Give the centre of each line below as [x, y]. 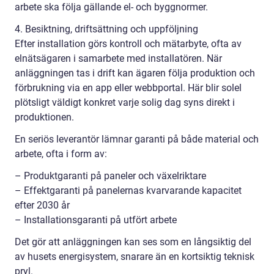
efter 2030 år [42, 205]
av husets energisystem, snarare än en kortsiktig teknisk [135, 256]
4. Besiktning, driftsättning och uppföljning [106, 29]
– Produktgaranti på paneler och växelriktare [110, 176]
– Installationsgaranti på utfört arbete [96, 220]
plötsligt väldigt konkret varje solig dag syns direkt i [125, 102]
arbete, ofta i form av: [61, 154]
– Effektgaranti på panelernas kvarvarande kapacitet [128, 190]
